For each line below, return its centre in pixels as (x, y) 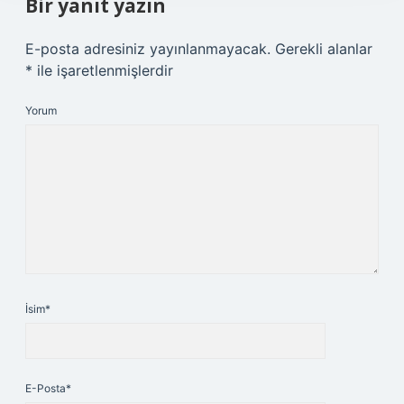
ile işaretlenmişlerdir (103, 70)
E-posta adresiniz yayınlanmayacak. (148, 49)
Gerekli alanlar (324, 49)
